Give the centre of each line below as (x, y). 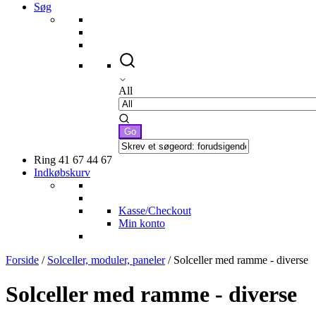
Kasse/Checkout (155, 210)
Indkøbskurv (62, 172)
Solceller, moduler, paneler (106, 260)
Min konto (142, 223)
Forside (22, 260)
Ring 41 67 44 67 (73, 159)
